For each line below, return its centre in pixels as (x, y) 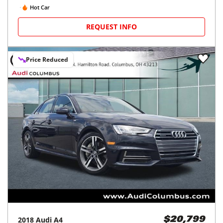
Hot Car (40, 7)
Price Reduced (47, 59)
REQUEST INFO (111, 27)
